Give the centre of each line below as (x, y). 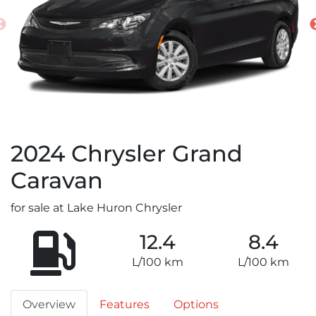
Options (196, 305)
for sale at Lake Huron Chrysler (96, 208)
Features (124, 305)
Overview (49, 305)
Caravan (57, 181)
